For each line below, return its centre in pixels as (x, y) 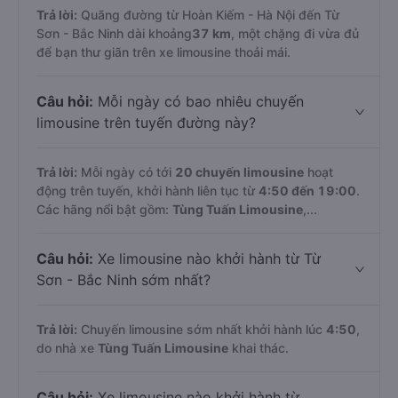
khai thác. (259, 348)
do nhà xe (67, 348)
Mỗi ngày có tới (126, 172)
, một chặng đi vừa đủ (295, 33)
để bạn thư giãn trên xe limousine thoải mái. (163, 52)
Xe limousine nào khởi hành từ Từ (207, 259)
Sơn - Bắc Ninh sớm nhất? (123, 280)
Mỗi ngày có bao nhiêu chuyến (199, 101)
